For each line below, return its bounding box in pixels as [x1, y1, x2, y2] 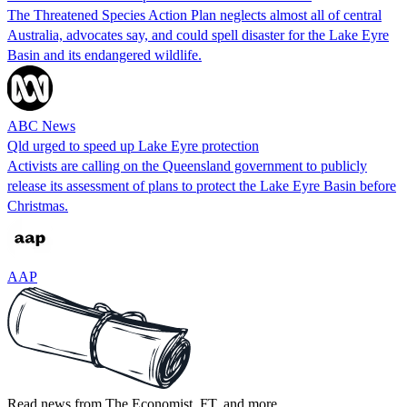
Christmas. [7, 197, 68, 213]
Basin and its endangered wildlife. [7, 46, 202, 63]
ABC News [7, 117, 75, 134]
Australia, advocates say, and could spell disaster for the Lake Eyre [7, 26, 389, 43]
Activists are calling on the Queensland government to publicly [7, 157, 367, 174]
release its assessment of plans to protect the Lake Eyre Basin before [7, 177, 396, 194]
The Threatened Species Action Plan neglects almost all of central [7, 6, 382, 23]
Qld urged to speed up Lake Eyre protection [7, 137, 259, 154]
